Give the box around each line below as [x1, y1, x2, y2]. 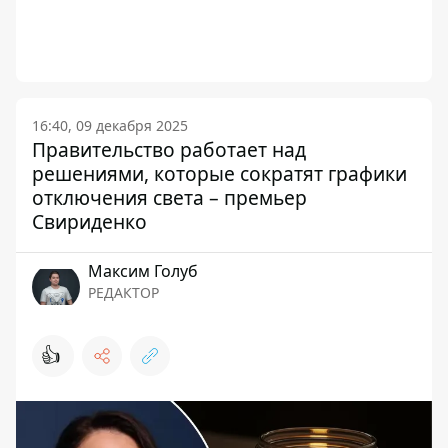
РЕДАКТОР [88, 282, 159, 302]
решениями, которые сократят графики [32, 159, 407, 187]
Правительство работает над [32, 135, 306, 163]
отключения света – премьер [32, 183, 307, 211]
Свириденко [32, 207, 147, 235]
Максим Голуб [88, 259, 198, 282]
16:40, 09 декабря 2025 [32, 115, 188, 135]
